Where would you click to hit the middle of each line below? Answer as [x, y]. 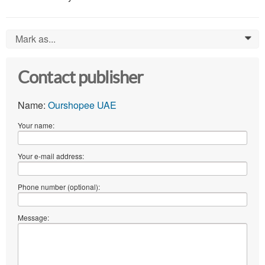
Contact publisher [81, 78]
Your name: [36, 125]
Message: [33, 218]
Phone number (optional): [59, 187]
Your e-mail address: [51, 156]
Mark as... [35, 39]
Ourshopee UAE [82, 105]
